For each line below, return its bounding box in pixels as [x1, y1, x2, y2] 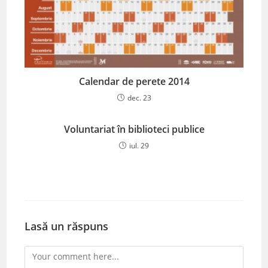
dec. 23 [127, 93, 151, 103]
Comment [24, 247, 63, 259]
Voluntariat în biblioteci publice [63, 123, 205, 136]
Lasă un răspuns [25, 219, 109, 234]
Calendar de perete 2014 [78, 75, 190, 89]
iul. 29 [129, 141, 149, 151]
